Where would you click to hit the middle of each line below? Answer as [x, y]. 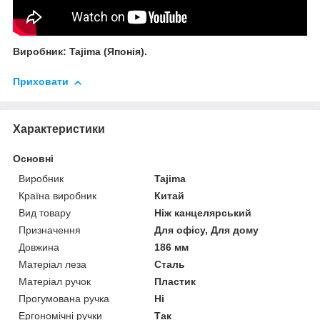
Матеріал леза [52, 264]
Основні [33, 158]
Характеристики [59, 129]
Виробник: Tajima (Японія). [80, 52]
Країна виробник [57, 195]
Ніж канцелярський [203, 212]
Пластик [175, 281]
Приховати [41, 82]
